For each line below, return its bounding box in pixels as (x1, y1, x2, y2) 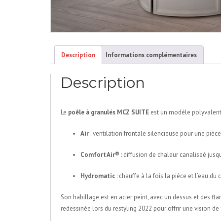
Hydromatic (80, 172, 115, 181)
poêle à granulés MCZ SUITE (68, 108, 149, 117)
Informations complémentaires (106, 50, 197, 59)
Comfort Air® (80, 150, 119, 159)
